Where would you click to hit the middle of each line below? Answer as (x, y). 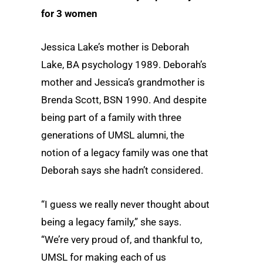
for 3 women (69, 14)
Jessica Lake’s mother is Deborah (115, 47)
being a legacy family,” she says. (111, 222)
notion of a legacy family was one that (125, 153)
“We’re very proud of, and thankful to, (122, 239)
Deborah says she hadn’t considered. (122, 171)
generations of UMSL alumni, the (113, 135)
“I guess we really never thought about (125, 204)
